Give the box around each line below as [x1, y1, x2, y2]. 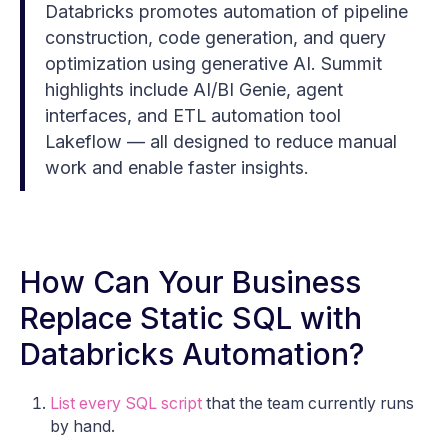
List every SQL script [50, 393, 202, 413]
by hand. [50, 416, 115, 436]
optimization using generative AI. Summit [45, 52, 382, 74]
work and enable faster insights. [45, 156, 309, 178]
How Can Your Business [20, 263, 361, 300]
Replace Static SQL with [20, 299, 362, 336]
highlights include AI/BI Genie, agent [45, 78, 343, 100]
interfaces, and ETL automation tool [45, 104, 341, 126]
